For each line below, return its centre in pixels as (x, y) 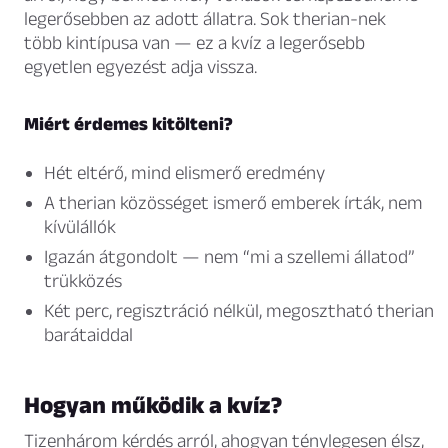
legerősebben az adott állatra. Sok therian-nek (205, 19)
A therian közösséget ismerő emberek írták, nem (233, 203)
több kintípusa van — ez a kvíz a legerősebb (194, 43)
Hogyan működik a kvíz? (153, 405)
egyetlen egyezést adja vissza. (140, 67)
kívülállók (80, 227)
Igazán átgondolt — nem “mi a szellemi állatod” (229, 257)
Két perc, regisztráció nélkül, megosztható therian (239, 311)
